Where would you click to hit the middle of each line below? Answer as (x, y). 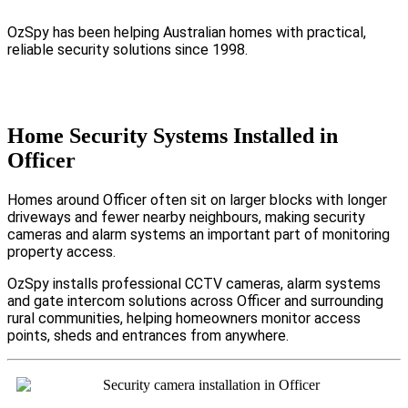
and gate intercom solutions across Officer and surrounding (195, 301)
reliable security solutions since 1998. (127, 49)
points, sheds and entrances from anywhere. (148, 335)
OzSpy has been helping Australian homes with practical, (187, 32)
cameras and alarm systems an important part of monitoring (199, 234)
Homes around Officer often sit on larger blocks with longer (197, 199)
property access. (61, 251)
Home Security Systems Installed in (173, 135)
